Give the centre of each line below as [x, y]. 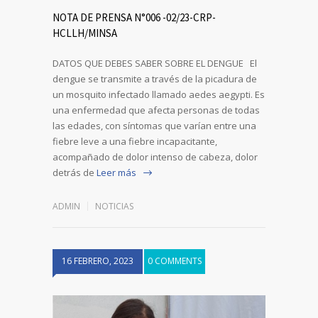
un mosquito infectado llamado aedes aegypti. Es [159, 94]
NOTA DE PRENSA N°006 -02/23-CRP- [134, 17]
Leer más [116, 172]
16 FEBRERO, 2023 [98, 261]
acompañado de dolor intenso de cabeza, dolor [155, 157]
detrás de [73, 172]
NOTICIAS [114, 206]
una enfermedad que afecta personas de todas [156, 110]
